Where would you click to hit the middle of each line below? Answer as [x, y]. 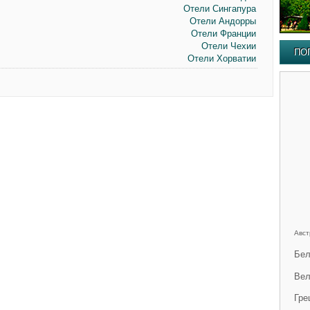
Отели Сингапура [219, 9]
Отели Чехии [228, 46]
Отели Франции [223, 34]
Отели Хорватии [221, 58]
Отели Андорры [222, 21]
